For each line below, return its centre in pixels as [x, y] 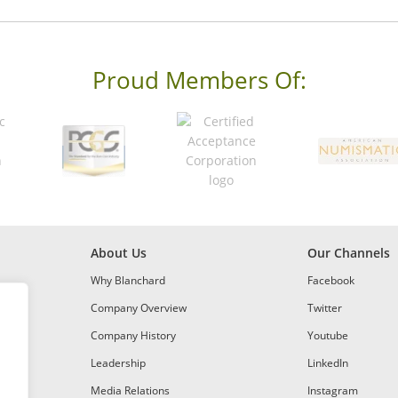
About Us [119, 252]
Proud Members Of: [199, 80]
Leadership [118, 362]
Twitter [325, 307]
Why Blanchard [128, 280]
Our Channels [349, 252]
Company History [133, 335]
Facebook [331, 280]
